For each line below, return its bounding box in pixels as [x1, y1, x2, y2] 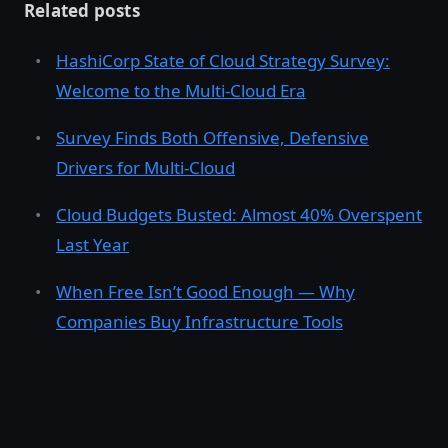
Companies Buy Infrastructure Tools [56, 310, 343, 334]
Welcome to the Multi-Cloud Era [56, 79, 306, 103]
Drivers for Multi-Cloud [56, 156, 235, 180]
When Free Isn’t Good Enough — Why [56, 280, 355, 304]
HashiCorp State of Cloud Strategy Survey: [56, 49, 390, 73]
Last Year [56, 233, 129, 257]
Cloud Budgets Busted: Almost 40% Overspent [56, 203, 422, 227]
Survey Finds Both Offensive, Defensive [56, 126, 369, 150]
